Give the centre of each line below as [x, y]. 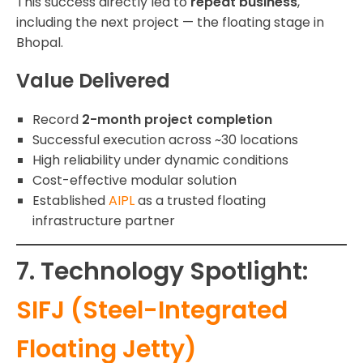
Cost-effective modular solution [135, 181]
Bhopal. [40, 43]
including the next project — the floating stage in [170, 23]
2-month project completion [177, 120]
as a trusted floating [200, 201]
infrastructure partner [104, 221]
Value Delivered [93, 81]
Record [57, 120]
